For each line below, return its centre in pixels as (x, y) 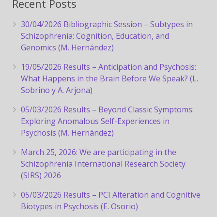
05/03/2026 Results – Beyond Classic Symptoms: (107, 109)
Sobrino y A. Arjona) (57, 90)
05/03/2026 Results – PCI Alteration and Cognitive (111, 195)
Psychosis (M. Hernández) (67, 133)
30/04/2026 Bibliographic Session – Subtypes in (107, 24)
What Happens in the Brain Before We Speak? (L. (109, 78)
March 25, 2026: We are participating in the (99, 152)
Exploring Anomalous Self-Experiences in (95, 121)
